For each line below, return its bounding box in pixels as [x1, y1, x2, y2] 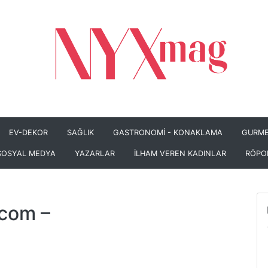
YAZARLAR [75, 149, 115, 158]
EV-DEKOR [9, 128, 48, 137]
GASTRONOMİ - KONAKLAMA [113, 128, 223, 137]
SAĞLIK [67, 128, 94, 137]
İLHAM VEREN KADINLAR [134, 149, 226, 158]
